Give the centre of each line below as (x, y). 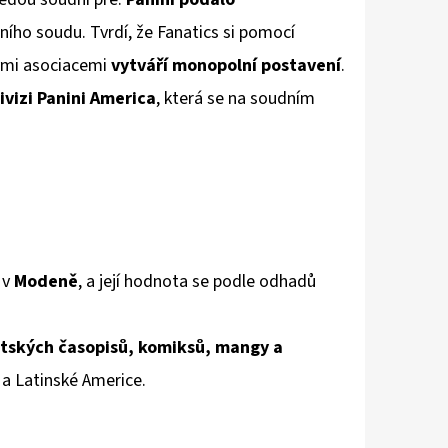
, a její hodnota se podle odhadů (197, 282)
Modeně (46, 282)
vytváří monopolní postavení (226, 66)
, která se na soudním (235, 99)
